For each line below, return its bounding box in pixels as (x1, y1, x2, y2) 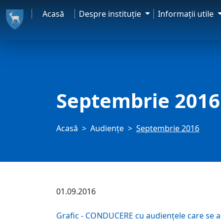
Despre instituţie (79, 8, 144, 19)
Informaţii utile (158, 8, 216, 19)
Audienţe (90, 123, 124, 134)
